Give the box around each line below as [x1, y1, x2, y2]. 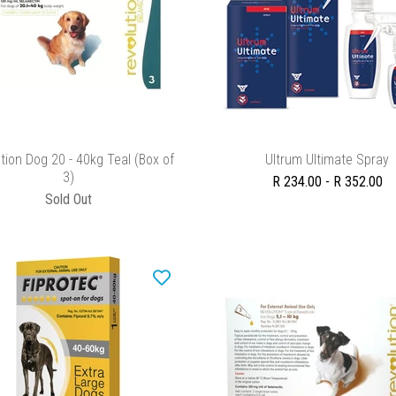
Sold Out [45, 191, 93, 209]
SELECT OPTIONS [293, 124, 362, 136]
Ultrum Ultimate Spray [265, 151, 390, 169]
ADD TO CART [41, 124, 97, 136]
